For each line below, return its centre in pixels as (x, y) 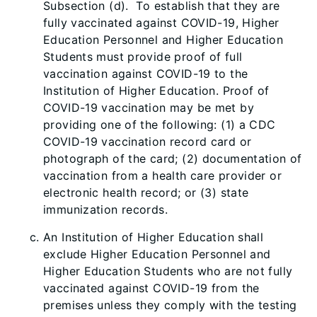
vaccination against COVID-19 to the (146, 74)
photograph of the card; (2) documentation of (173, 158)
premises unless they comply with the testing (170, 305)
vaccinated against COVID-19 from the (151, 288)
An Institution (82, 237)
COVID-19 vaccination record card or (148, 142)
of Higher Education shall (192, 237)
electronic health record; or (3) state (146, 192)
